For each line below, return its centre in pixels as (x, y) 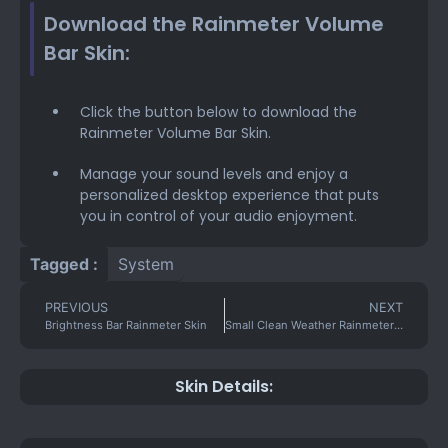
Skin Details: (224, 387)
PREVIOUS (76, 308)
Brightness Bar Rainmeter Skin (126, 325)
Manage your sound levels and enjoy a (214, 174)
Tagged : (64, 264)
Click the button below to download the (218, 112)
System (146, 264)
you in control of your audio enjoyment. (218, 216)
